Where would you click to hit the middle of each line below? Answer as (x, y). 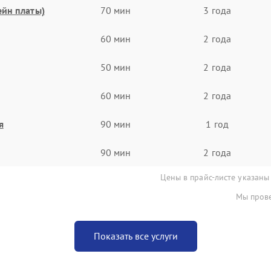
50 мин (116, 67)
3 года (217, 10)
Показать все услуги (135, 236)
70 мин (116, 10)
